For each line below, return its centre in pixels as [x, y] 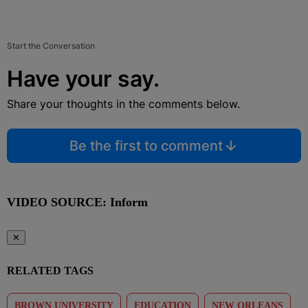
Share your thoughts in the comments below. [123, 103]
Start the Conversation [51, 45]
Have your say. [83, 78]
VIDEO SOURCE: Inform [77, 202]
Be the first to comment [146, 145]
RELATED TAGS [50, 270]
